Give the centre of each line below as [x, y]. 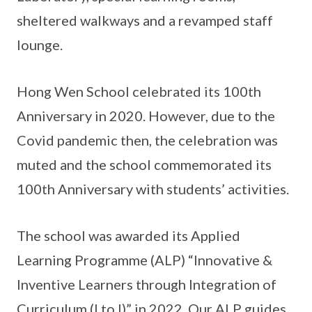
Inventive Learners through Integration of [147, 284]
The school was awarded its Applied [128, 235]
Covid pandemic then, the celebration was [147, 140]
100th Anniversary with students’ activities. [153, 188]
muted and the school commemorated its [144, 164]
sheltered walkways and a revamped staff [145, 20]
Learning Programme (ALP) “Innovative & [145, 259]
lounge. [40, 44]
